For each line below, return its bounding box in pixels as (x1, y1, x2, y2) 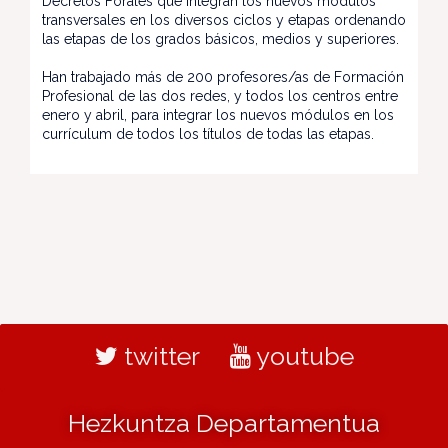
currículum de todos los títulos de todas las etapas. (42, 126, 374, 143)
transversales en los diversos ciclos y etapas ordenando (42, 12, 406, 29)
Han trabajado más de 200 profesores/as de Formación (42, 69, 404, 86)
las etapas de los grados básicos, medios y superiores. (42, 31, 399, 48)
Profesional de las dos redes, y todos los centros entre (42, 88, 398, 105)
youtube (250, 341, 354, 372)
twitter (117, 341, 200, 372)
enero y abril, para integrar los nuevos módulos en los (42, 107, 394, 124)
